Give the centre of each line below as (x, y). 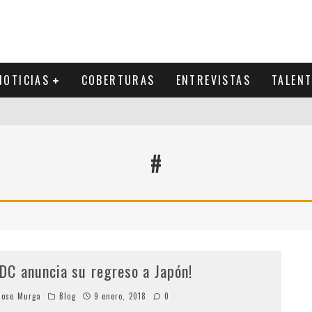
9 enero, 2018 (120, 296)
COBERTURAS (118, 80)
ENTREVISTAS (213, 80)
